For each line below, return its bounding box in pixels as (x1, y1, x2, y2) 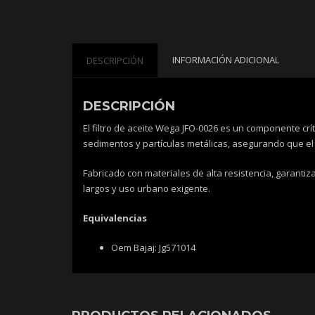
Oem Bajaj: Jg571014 (111, 241, 195, 255)
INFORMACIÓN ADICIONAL (172, 53, 279, 67)
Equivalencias (83, 212, 147, 225)
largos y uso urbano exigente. (83, 182, 210, 195)
